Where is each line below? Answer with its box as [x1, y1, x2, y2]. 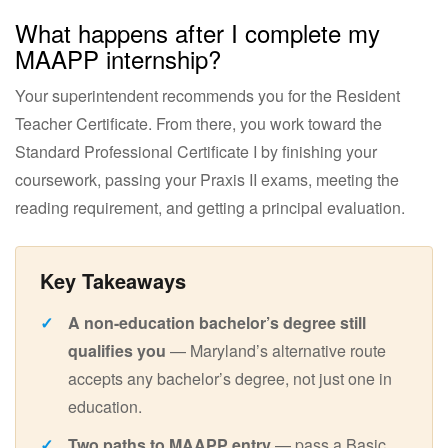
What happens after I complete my [15, 14, 380, 50]
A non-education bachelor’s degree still [68, 310, 366, 334]
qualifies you [68, 338, 166, 362]
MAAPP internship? [15, 40, 221, 76]
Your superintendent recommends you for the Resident [15, 83, 400, 107]
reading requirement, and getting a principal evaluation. [15, 195, 405, 219]
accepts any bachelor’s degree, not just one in [68, 366, 392, 390]
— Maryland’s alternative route [166, 338, 386, 362]
